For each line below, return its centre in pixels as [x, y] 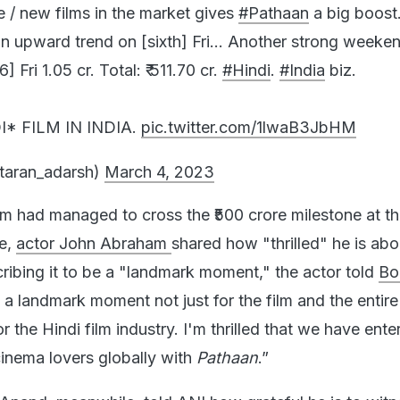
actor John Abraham [94, 225]
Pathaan [227, 339]
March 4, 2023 [159, 154]
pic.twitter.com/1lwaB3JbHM [249, 109]
